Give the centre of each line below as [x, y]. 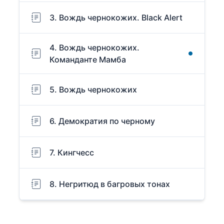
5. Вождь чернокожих [93, 90]
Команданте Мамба [88, 60]
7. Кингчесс [72, 153]
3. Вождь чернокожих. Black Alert [116, 18]
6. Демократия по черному [102, 121]
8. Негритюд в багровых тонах [110, 184]
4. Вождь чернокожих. [94, 48]
